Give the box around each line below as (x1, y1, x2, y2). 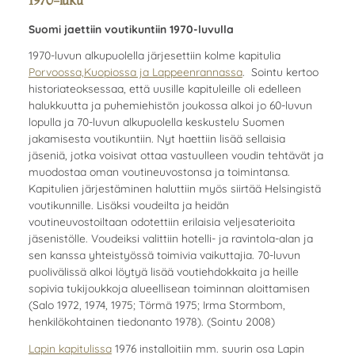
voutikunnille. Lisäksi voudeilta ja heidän (28, 198, 229, 212)
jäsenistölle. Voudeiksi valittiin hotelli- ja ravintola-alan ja (28, 231, 313, 246)
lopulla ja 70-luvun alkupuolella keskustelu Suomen (28, 115, 284, 129)
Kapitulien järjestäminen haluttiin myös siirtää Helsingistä (28, 181, 321, 196)
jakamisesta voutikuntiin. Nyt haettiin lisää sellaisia (28, 132, 285, 146)
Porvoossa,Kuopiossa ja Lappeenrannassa (28, 65, 242, 79)
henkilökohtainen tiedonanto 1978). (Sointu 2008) (28, 315, 275, 329)
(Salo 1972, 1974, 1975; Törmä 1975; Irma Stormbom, (28, 298, 285, 312)
